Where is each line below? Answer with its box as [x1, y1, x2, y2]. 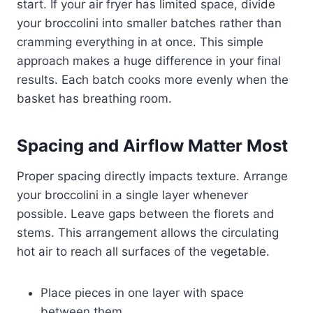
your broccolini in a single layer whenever [17, 187, 248, 202]
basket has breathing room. [17, 91, 172, 105]
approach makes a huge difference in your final [17, 53, 281, 68]
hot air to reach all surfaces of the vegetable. [17, 244, 270, 259]
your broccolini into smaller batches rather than [17, 15, 282, 30]
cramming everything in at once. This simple [17, 34, 263, 49]
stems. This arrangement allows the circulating [17, 225, 279, 240]
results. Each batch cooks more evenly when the [17, 72, 289, 87]
